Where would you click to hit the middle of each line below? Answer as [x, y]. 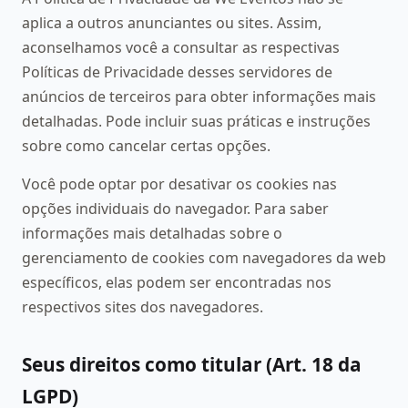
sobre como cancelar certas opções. [146, 146]
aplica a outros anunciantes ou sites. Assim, [172, 23]
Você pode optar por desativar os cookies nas [179, 184]
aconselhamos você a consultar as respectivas [181, 48]
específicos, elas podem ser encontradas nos [177, 282]
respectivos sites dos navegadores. [143, 306]
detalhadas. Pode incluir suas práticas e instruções [196, 122]
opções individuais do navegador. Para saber [175, 208]
